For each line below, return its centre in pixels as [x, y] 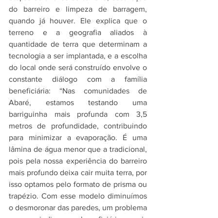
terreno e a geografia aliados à [78, 32]
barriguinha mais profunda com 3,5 [78, 114]
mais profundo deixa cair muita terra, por [78, 173]
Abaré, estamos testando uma [78, 102]
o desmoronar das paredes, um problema [78, 208]
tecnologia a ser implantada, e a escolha [78, 56]
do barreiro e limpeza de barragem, [78, 9]
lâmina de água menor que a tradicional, [78, 149]
